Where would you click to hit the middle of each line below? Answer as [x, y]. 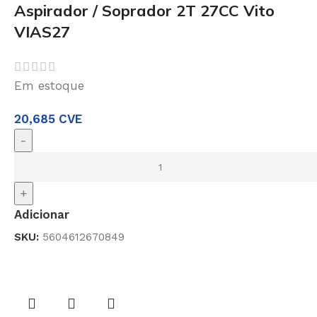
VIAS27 [42, 31]
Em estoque [49, 86]
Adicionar [42, 215]
